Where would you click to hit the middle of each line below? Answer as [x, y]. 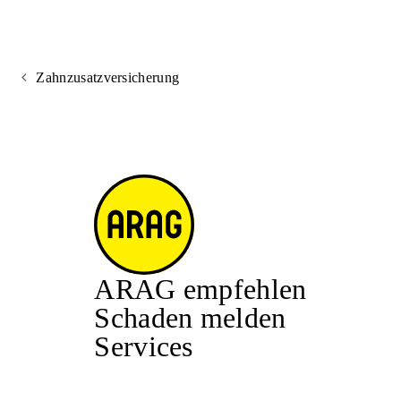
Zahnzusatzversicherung [108, 77]
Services [144, 346]
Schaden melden [190, 318]
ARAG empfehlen [200, 289]
